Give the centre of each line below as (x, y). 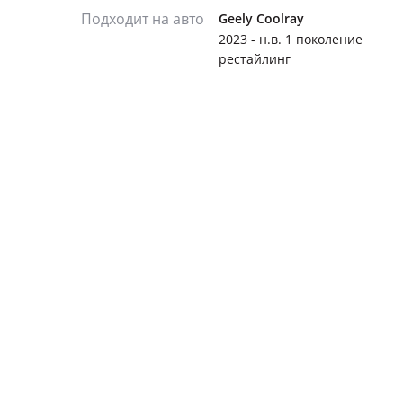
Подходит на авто (143, 19)
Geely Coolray (261, 18)
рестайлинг (255, 59)
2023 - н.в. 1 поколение (291, 39)
